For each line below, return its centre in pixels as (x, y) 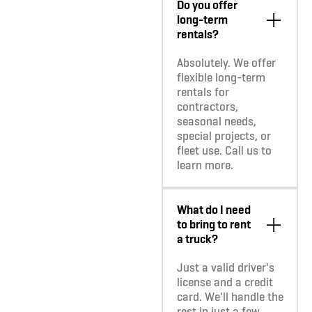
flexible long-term (221, 78)
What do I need (213, 210)
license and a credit (225, 282)
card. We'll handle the (230, 297)
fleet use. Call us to (224, 151)
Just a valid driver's (225, 268)
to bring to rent (213, 225)
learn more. (205, 165)
